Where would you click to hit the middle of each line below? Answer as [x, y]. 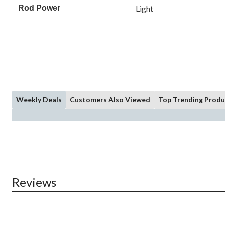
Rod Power [39, 8]
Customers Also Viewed [110, 100]
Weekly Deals [39, 100]
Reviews [34, 182]
